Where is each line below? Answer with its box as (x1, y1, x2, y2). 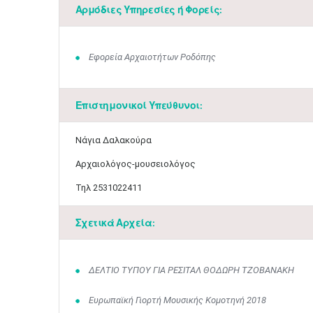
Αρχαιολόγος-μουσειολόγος (75, 159, 196, 169)
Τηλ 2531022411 (75, 182, 142, 193)
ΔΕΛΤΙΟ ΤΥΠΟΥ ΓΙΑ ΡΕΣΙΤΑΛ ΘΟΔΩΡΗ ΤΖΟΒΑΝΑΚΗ (89, 265, 294, 275)
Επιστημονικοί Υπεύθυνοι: (75, 99, 203, 111)
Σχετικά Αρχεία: (75, 217, 155, 228)
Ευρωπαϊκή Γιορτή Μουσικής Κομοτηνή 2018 (89, 295, 266, 305)
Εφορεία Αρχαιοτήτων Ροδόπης (89, 52, 216, 62)
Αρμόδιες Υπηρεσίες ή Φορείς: (75, 3, 222, 15)
